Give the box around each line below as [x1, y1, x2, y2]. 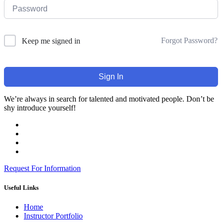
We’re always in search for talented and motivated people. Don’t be [4, 94, 214, 103]
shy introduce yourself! [4, 103, 76, 112]
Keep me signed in [22, 36, 80, 45]
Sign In [99, 72, 123, 81]
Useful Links [4, 184, 39, 192]
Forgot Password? [161, 36, 218, 45]
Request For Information [4, 164, 81, 172]
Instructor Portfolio [24, 212, 83, 221]
